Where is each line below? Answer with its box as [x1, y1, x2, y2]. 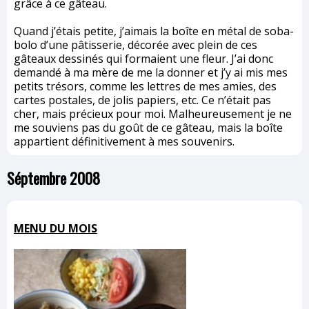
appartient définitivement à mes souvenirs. [14, 134, 235, 150]
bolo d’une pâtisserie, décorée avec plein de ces [14, 37, 257, 53]
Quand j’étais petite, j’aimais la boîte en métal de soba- [14, 23, 294, 39]
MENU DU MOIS [14, 221, 97, 237]
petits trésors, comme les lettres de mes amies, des [14, 79, 277, 94]
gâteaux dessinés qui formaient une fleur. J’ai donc [14, 51, 273, 67]
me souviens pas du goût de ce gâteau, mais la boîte [14, 120, 283, 136]
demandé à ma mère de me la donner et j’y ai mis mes [14, 65, 288, 81]
